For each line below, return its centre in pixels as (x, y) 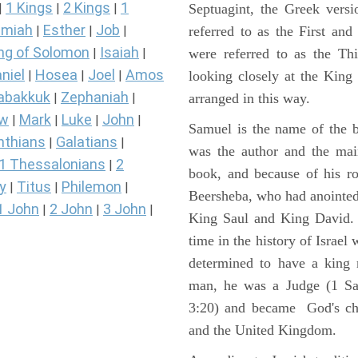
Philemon (91, 187)
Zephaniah (95, 97)
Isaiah (119, 53)
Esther (64, 30)
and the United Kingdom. (263, 330)
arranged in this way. (249, 98)
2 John (71, 209)
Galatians (87, 142)
